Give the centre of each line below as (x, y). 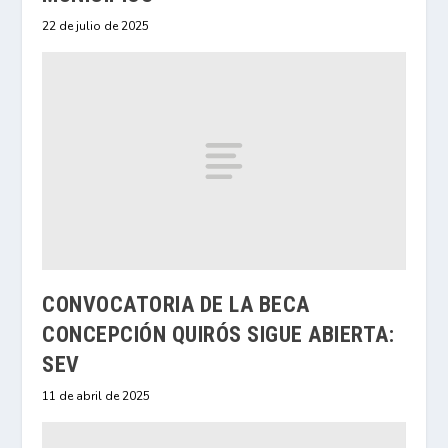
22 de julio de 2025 (96, 25)
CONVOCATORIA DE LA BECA (176, 304)
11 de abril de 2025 (96, 395)
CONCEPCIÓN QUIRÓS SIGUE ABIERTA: (218, 334)
